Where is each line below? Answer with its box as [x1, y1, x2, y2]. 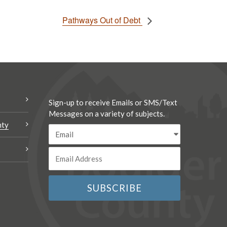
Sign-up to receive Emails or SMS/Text [49, 98, 177, 107]
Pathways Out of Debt [62, 14, 142, 26]
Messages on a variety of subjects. [49, 109, 165, 119]
